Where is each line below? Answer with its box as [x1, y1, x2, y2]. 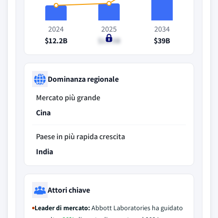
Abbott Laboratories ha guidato [90, 203, 183, 212]
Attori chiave [48, 184, 90, 195]
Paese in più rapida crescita [36, 131, 125, 142]
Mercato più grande [36, 92, 100, 103]
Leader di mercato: [35, 203, 90, 212]
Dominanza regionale [48, 73, 119, 84]
